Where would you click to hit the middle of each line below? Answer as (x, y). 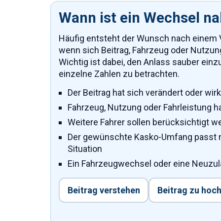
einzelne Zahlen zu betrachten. (119, 74)
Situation (85, 149)
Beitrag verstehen (104, 190)
